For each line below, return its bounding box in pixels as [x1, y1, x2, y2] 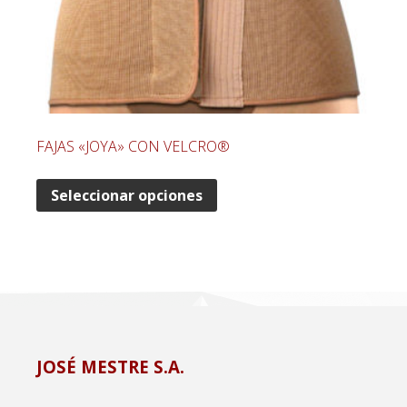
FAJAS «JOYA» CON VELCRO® [36, 135, 230, 156]
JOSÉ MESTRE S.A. [36, 355, 184, 379]
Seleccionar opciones [51, 184, 203, 205]
